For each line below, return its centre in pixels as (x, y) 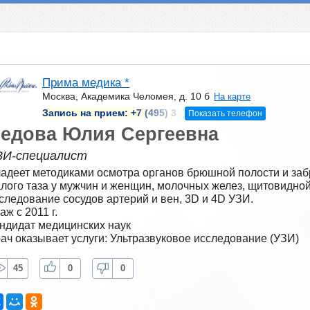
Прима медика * (86, 83)
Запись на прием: (86, 113)
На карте (232, 97)
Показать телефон (225, 113)
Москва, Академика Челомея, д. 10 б (126, 97)
